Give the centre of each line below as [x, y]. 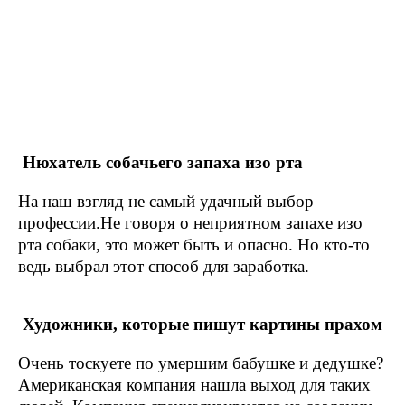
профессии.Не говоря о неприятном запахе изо [190, 223]
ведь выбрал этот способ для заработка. [164, 266]
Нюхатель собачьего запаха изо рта [160, 162]
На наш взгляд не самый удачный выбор [166, 201]
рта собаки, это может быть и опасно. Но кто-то [194, 245]
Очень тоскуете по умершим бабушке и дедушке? [201, 363]
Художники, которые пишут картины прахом [200, 324]
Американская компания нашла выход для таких [194, 385]
